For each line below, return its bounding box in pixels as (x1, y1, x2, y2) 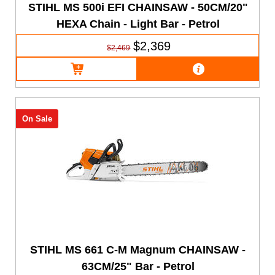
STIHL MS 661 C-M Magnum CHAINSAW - (30, 243, 246, 256)
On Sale (21, 114, 52, 124)
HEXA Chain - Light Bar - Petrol (56, 17, 220, 30)
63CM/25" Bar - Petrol (81, 260, 195, 273)
